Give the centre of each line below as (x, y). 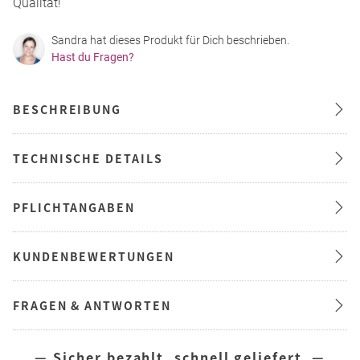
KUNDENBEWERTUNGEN (94, 257)
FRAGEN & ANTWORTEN (92, 306)
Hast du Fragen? (93, 57)
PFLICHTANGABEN (74, 208)
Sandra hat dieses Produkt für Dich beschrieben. (170, 41)
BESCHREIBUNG (67, 110)
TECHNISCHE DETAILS (88, 159)
